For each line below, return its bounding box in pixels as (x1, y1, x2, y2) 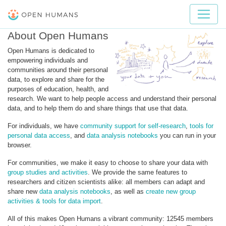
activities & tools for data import (8, 197, 101, 205)
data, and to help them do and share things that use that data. (8, 104, 188, 112)
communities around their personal (8, 66, 108, 74)
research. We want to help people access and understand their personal (8, 94, 216, 102)
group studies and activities (8, 168, 88, 176)
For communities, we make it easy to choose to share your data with (8, 158, 208, 166)
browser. (8, 141, 32, 149)
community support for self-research (80, 122, 186, 130)
